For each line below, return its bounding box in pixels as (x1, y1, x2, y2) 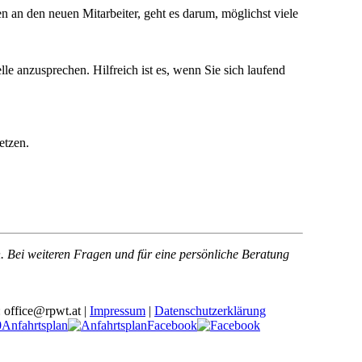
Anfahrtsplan (2, 318, 68, 332)
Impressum (90, 304, 145, 318)
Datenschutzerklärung (154, 304, 266, 318)
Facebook (147, 318, 197, 332)
